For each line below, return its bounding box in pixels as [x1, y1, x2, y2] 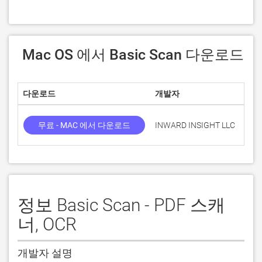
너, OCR [18, 214, 77, 235]
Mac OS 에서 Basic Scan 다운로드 [22, 46, 244, 63]
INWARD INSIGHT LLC [155, 120, 235, 130]
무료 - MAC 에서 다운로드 [38, 120, 130, 130]
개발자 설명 [18, 247, 73, 259]
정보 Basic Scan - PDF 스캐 [18, 195, 225, 215]
